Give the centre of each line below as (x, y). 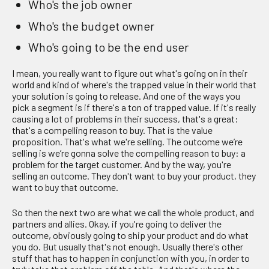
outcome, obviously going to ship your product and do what (130, 235)
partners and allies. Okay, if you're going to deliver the (117, 223)
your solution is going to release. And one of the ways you (126, 96)
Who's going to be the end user (109, 47)
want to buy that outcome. (65, 187)
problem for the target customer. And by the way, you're (122, 165)
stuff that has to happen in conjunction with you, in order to (131, 258)
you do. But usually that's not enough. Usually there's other (128, 246)
